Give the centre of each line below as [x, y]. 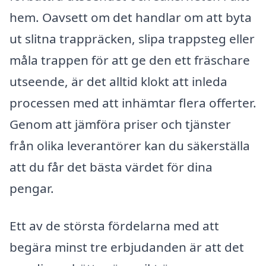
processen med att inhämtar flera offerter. [133, 102]
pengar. [32, 188]
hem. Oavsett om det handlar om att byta [131, 17]
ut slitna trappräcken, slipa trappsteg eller [132, 38]
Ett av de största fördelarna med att [114, 226]
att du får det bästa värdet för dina [111, 167]
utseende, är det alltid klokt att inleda [118, 81]
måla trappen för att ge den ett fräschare [130, 60]
